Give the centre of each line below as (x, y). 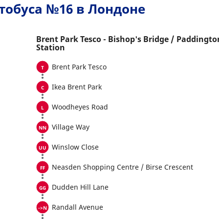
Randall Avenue (77, 207)
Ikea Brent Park (77, 87)
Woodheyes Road (80, 107)
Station (51, 47)
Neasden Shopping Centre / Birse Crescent (122, 167)
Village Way (71, 127)
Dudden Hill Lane (80, 187)
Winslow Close (75, 147)
